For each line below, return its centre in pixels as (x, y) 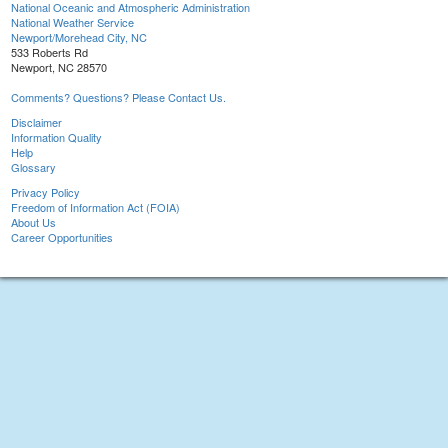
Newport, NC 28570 (59, 67)
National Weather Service (72, 22)
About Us (33, 222)
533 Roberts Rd (49, 52)
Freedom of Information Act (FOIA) (95, 207)
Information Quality (56, 137)
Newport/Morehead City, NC (79, 37)
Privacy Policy (45, 192)
